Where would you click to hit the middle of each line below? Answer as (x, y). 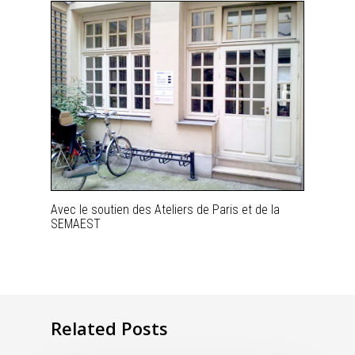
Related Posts (109, 328)
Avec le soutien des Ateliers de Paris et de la (165, 209)
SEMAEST (76, 223)
